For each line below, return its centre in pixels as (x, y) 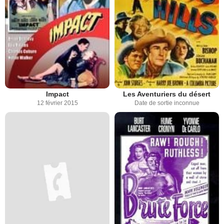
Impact (57, 94)
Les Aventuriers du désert (167, 94)
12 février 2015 (57, 103)
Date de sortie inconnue (167, 103)
